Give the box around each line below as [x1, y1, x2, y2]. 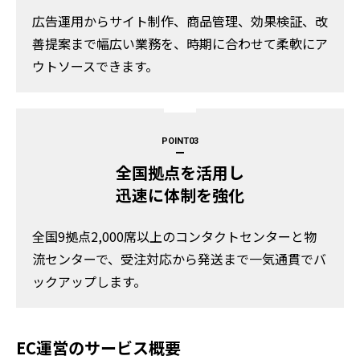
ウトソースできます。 [32, 55, 158, 76]
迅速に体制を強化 [116, 182, 244, 207]
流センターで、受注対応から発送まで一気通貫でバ [32, 249, 326, 269]
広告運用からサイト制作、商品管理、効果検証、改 [32, 10, 328, 31]
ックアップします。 [32, 272, 146, 292]
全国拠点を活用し [116, 160, 244, 184]
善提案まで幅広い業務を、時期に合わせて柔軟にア [32, 33, 328, 53]
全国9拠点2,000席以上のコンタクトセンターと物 [32, 227, 317, 247]
